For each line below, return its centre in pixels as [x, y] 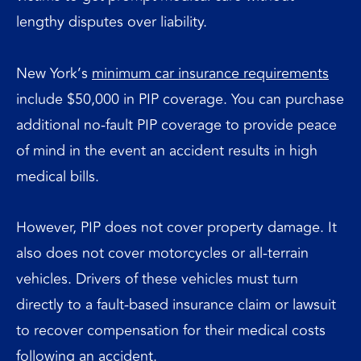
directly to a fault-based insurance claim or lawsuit [176, 305]
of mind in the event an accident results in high [167, 150]
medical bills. [58, 176]
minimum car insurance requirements [210, 73]
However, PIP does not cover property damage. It [176, 227]
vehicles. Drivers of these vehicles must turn [157, 279]
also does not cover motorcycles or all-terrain [162, 253]
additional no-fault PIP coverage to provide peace [176, 124]
